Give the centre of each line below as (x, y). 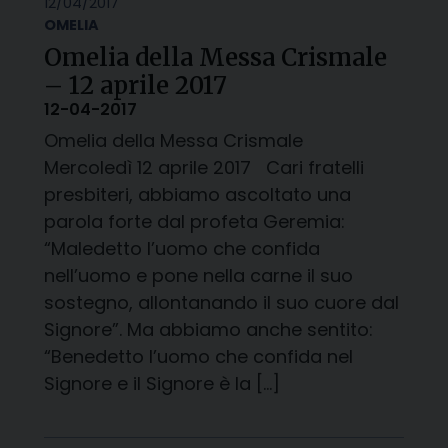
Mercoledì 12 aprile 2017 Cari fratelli (204, 167)
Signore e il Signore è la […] (162, 383)
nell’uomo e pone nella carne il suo (198, 275)
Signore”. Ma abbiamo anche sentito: (208, 329)
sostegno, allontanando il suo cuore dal (221, 302)
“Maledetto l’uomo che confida (182, 248)
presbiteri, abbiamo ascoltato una (197, 194)
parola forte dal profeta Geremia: (194, 221)
